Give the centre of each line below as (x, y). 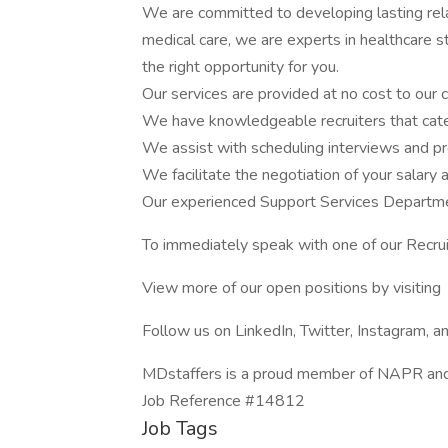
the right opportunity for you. (240, 67)
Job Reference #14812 (223, 401)
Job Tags (180, 428)
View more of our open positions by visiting (291, 288)
